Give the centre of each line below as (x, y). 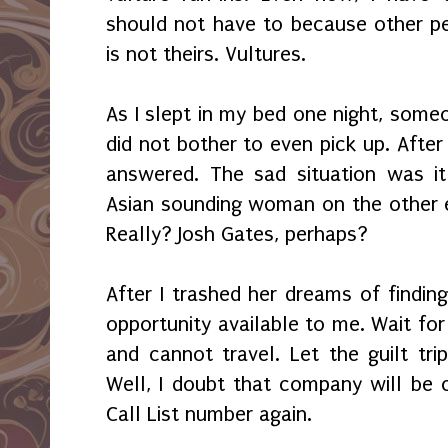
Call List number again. (212, 414)
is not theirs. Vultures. (206, 54)
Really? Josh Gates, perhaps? (237, 234)
